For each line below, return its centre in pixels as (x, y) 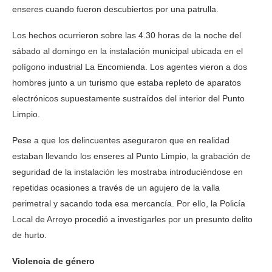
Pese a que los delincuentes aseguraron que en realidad (121, 140)
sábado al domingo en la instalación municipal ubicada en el (127, 51)
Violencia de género (53, 261)
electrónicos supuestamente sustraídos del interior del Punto (128, 98)
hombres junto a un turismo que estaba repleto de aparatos (127, 83)
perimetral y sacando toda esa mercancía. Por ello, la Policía (129, 203)
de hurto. (29, 235)
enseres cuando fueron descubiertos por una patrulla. (115, 9)
